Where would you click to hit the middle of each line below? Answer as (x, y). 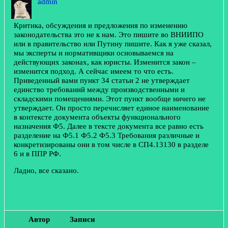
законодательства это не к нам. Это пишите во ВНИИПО (109, 35)
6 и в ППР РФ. (37, 154)
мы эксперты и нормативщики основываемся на (94, 53)
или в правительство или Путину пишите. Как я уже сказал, (113, 44)
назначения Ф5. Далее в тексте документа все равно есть (109, 126)
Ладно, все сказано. (46, 170)
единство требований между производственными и (99, 90)
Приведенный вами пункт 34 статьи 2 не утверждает (102, 80)
